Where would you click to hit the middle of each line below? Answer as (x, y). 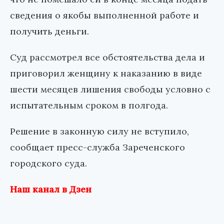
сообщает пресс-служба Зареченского (97, 147)
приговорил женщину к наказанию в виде (106, 73)
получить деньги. (49, 31)
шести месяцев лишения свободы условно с (110, 89)
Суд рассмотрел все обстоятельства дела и (107, 57)
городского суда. (48, 163)
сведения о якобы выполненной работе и (104, 15)
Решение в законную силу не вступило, (99, 131)
